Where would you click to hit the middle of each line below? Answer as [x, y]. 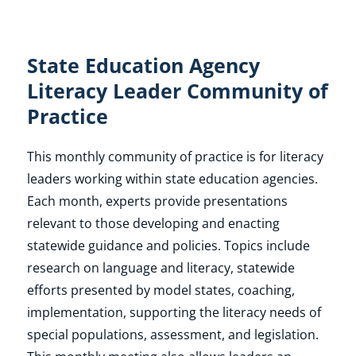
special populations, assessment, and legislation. [172, 334]
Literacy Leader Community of [177, 91]
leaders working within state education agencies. [172, 178]
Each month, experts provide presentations [157, 201]
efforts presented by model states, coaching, [161, 290]
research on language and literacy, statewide [161, 267]
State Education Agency [143, 65]
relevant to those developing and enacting [153, 223]
